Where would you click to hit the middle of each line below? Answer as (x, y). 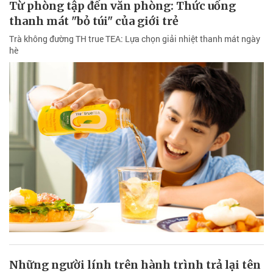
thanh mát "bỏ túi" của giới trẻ (94, 21)
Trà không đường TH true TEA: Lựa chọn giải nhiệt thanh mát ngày (135, 38)
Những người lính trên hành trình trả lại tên (135, 264)
